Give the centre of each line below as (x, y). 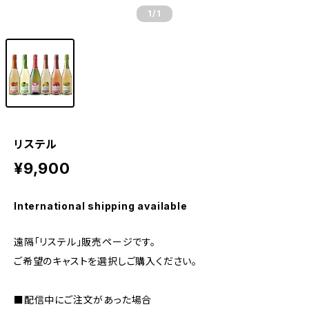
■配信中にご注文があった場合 (83, 300)
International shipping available (101, 206)
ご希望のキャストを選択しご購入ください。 (106, 261)
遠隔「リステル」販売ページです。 (85, 242)
